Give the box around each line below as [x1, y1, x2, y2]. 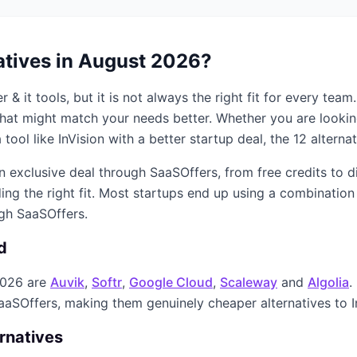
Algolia [308, 274, 349, 290]
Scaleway [220, 274, 277, 290]
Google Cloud [129, 274, 213, 290]
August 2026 [78, 49, 201, 73]
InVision [58, 131, 104, 147]
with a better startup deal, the [104, 131, 293, 147]
